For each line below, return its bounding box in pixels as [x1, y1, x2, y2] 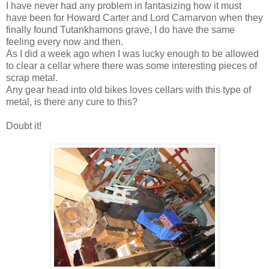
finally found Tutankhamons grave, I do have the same [6, 24, 235, 35]
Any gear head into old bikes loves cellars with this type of [6, 84, 251, 95]
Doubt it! [6, 120, 41, 131]
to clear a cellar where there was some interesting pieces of [6, 60, 257, 71]
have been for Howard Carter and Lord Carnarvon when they [6, 12, 263, 23]
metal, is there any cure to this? [6, 96, 138, 107]
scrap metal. [6, 72, 58, 83]
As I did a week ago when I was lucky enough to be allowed [6, 48, 259, 59]
